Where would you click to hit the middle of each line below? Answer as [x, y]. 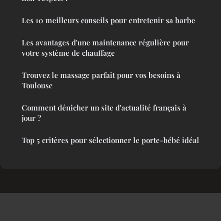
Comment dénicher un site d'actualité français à [104, 108]
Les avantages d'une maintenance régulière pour [105, 43]
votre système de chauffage [68, 53]
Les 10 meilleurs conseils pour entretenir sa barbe [109, 20]
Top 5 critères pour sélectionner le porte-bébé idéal [110, 140]
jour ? [31, 118]
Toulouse [37, 86]
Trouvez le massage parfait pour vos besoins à [101, 75]
